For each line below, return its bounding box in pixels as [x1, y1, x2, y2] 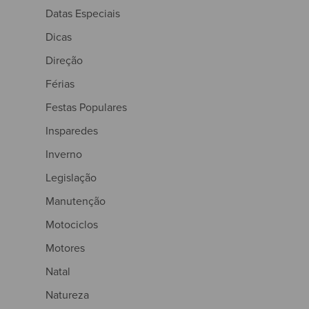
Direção [46, 52, 83, 68]
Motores [46, 239, 85, 256]
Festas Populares [46, 99, 127, 115]
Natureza [46, 286, 89, 303]
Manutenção [46, 192, 106, 209]
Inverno [46, 146, 82, 162]
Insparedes [46, 122, 98, 139]
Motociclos [46, 216, 98, 232]
